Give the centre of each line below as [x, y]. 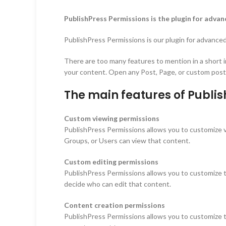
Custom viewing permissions [112, 118]
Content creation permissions [115, 205]
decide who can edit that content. [118, 184]
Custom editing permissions [111, 161]
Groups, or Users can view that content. [127, 140]
